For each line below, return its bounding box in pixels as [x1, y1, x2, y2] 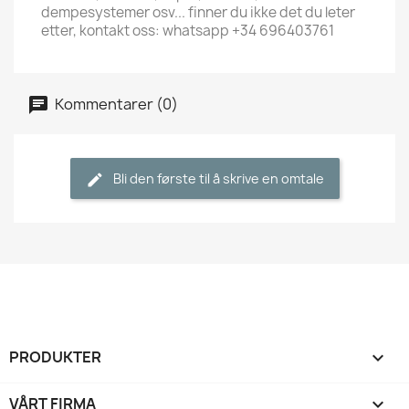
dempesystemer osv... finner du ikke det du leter [41, 3, 355, 22]
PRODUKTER [9, 347, 101, 367]
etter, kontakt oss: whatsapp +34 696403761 [41, 21, 334, 40]
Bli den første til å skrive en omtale [112, 170, 324, 187]
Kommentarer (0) [52, 93, 178, 114]
